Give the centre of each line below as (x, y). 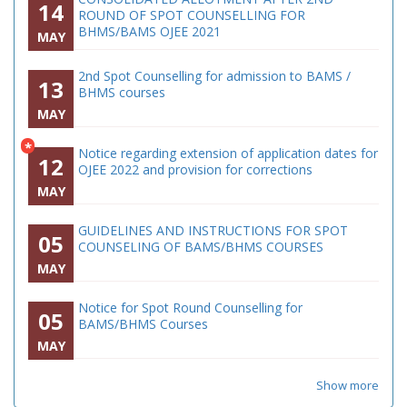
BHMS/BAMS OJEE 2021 (149, 31)
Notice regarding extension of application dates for (228, 153)
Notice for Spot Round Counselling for (190, 308)
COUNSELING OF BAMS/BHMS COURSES (201, 247)
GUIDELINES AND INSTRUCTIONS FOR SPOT (213, 230)
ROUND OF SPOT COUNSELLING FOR (192, 15)
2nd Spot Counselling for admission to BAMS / (214, 76)
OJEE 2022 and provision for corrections (195, 169)
